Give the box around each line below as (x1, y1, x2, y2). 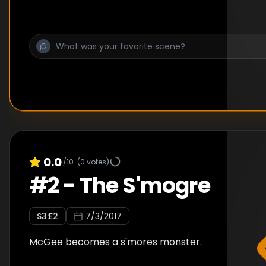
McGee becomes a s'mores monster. (29, 235, 202, 249)
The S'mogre (79, 170, 210, 201)
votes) (85, 156, 109, 167)
